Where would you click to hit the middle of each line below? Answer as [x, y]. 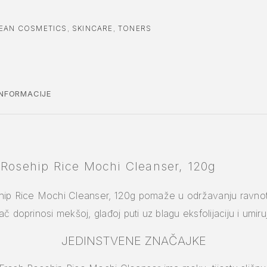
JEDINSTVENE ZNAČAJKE [133, 240]
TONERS [135, 28]
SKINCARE [93, 28]
